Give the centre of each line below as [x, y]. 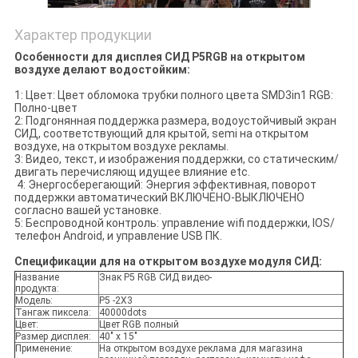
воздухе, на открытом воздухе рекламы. [121, 147]
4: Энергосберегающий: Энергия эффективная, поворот [165, 185]
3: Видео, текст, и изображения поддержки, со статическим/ [176, 159]
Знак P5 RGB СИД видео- [155, 278]
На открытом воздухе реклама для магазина [201, 349]
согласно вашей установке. [88, 211]
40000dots [123, 313]
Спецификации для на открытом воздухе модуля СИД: [168, 262]
